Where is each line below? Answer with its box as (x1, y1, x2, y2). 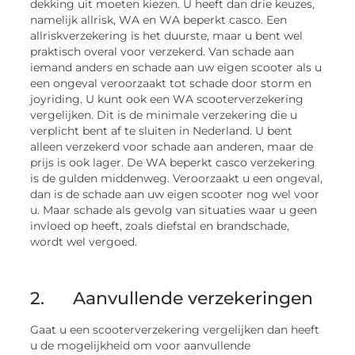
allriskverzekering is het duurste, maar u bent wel (30, 29, 303, 43)
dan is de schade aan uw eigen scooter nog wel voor (30, 188, 320, 201)
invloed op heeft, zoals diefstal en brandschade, (30, 219, 290, 233)
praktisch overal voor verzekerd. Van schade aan (30, 45, 295, 59)
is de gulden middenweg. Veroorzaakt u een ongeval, (30, 172, 323, 185)
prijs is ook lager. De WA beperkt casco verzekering (30, 156, 316, 170)
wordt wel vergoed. (30, 235, 138, 249)
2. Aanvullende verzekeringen (30, 288, 314, 310)
